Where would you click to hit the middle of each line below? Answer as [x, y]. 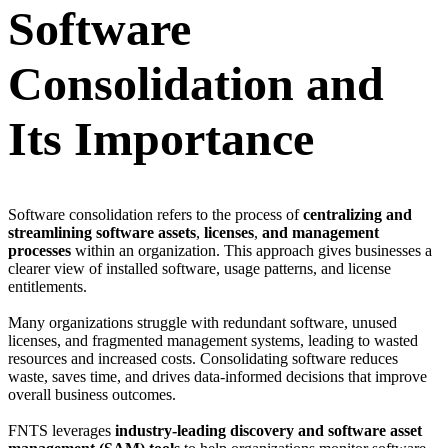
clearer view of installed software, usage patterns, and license [199, 269]
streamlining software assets [102, 233]
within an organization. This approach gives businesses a [251, 251]
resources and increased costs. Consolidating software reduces [203, 359]
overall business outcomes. [92, 395]
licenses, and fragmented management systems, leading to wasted [213, 341]
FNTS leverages [61, 431]
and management [320, 233]
